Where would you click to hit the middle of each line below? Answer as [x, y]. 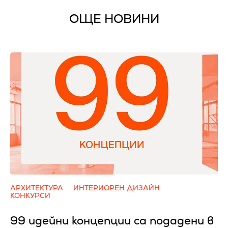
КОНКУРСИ [30, 196]
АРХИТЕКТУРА [37, 188]
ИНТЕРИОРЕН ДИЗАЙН [117, 188]
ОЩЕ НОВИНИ [114, 19]
